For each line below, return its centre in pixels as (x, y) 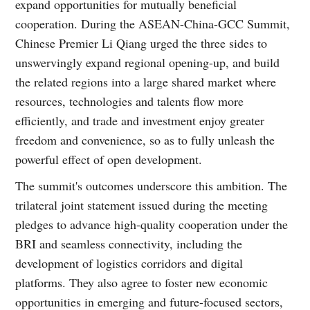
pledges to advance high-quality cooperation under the (152, 224)
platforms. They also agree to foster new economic (142, 282)
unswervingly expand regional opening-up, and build (148, 62)
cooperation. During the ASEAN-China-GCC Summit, (153, 23)
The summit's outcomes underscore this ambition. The (152, 185)
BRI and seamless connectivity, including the (129, 243)
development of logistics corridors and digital (129, 263)
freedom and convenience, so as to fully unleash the (145, 139)
